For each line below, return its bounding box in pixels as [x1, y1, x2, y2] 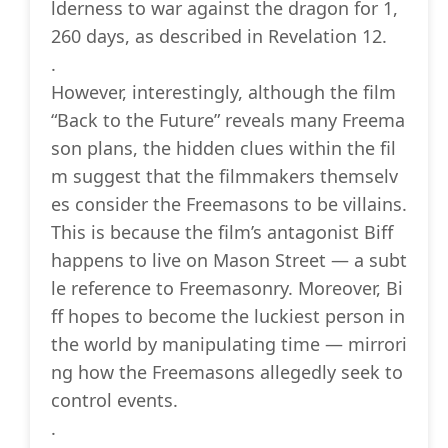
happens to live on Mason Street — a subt [51, 248, 407, 273]
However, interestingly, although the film [51, 80, 396, 105]
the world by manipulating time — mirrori [51, 332, 407, 357]
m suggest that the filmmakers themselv [51, 164, 398, 189]
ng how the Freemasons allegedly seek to [51, 360, 403, 385]
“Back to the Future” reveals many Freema [51, 108, 405, 133]
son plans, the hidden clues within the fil [51, 136, 396, 161]
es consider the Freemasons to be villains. [51, 192, 407, 217]
